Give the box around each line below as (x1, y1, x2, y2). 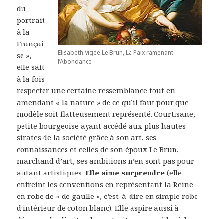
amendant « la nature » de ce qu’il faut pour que (17, 97, 189, 108)
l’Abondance (57, 57, 92, 66)
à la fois (17, 74, 45, 84)
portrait (17, 15, 45, 25)
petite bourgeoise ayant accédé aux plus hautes (17, 121, 186, 131)
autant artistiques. (17, 168, 86, 178)
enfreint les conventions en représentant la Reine (17, 179, 194, 190)
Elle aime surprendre (85, 168, 165, 178)
